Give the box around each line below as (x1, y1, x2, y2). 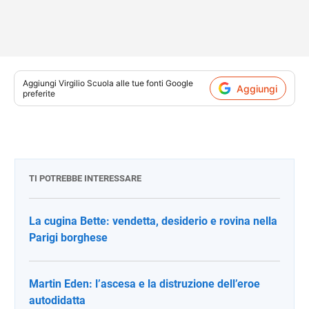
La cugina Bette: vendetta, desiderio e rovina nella (29, 215, 277, 228)
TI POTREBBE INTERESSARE (29, 173, 141, 183)
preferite (23, 88, 55, 99)
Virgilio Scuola (59, 78, 114, 88)
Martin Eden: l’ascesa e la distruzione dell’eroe (29, 277, 260, 290)
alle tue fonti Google (114, 78, 193, 88)
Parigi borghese (29, 231, 108, 244)
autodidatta (29, 294, 86, 307)
